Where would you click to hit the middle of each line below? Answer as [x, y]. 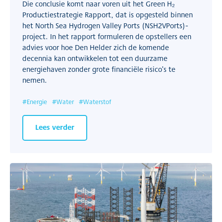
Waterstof [97, 102]
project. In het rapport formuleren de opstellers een [107, 36]
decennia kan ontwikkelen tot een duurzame [95, 58]
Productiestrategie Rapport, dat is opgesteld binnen [108, 14]
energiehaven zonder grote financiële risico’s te [99, 69]
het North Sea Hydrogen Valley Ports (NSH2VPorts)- [105, 25]
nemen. [35, 80]
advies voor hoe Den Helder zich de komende [96, 47]
